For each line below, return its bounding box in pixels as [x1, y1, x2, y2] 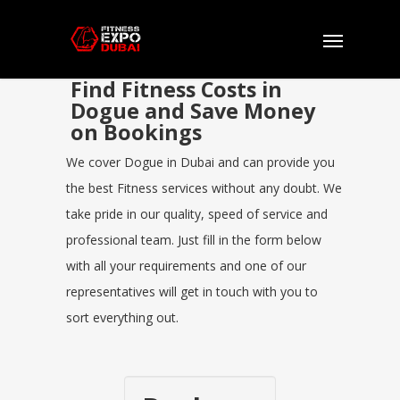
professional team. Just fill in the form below [66, 231, 321, 248]
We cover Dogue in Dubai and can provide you [66, 154, 335, 171]
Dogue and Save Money [71, 96, 315, 125]
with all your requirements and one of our [66, 257, 306, 274]
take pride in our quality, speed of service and [66, 205, 328, 222]
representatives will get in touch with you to [66, 283, 318, 300]
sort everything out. [66, 309, 179, 326]
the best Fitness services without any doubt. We [66, 179, 342, 196]
